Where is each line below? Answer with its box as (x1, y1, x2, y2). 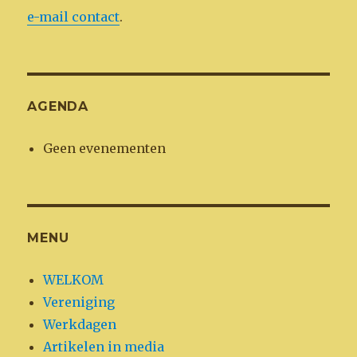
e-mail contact (27, 8, 120, 25)
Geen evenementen (43, 139, 167, 156)
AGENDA (27, 98, 88, 114)
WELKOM (43, 271, 104, 288)
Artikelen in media (43, 338, 165, 355)
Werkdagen (43, 316, 117, 332)
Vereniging (43, 293, 116, 310)
